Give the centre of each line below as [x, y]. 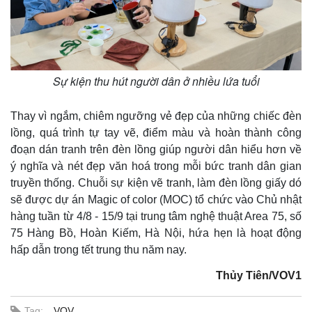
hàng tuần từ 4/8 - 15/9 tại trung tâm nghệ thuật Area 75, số [156, 217]
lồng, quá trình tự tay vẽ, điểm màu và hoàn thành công [156, 133]
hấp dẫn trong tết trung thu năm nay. [99, 250]
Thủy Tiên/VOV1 [259, 276]
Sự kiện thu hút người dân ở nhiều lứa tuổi [156, 81]
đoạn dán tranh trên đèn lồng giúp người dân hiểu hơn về [156, 150]
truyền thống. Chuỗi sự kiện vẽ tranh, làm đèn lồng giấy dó [156, 183]
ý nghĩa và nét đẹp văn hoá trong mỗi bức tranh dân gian [156, 166]
